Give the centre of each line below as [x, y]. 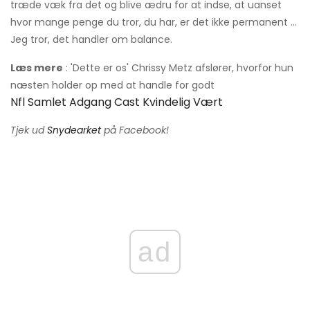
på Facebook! [135, 130]
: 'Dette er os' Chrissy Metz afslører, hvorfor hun [178, 68]
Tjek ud [29, 130]
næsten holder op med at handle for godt [112, 85]
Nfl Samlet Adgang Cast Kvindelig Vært [117, 102]
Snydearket [74, 130]
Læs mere [37, 68]
